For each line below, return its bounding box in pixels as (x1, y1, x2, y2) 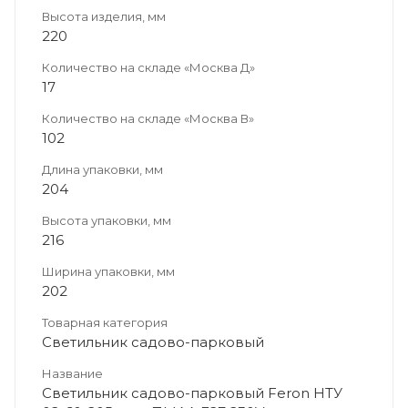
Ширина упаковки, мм (42, 263, 175, 279)
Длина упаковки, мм (42, 161, 163, 177)
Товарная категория (42, 314, 168, 330)
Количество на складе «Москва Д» (42, 59, 255, 75)
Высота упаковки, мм (42, 212, 171, 228)
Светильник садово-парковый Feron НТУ (42, 383, 342, 402)
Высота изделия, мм (42, 8, 166, 24)
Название (42, 365, 103, 381)
